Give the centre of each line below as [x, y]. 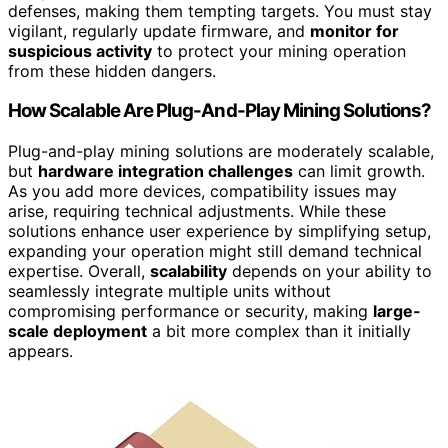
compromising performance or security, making [190, 310]
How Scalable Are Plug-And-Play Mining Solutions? [220, 111]
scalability [188, 270]
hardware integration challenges [165, 170]
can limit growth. [359, 170]
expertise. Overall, [79, 270]
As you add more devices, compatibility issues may [202, 190]
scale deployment [77, 330]
